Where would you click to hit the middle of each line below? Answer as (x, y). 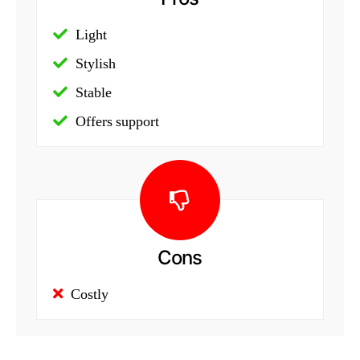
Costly (90, 294)
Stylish (96, 63)
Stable (94, 92)
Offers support (117, 121)
